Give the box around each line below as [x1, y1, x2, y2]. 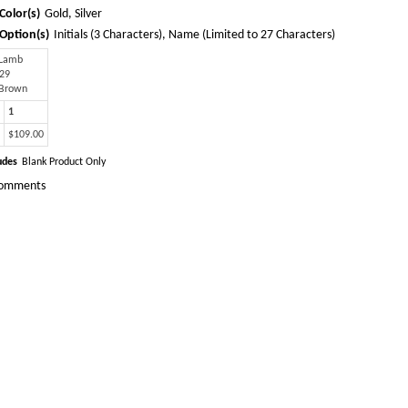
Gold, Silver [45, 7, 102, 21]
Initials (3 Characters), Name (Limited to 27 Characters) [54, 28, 335, 42]
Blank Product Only [22, 157, 106, 168]
